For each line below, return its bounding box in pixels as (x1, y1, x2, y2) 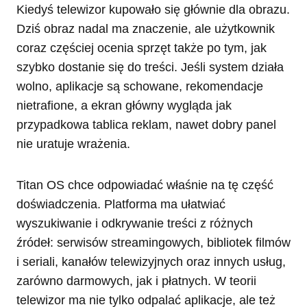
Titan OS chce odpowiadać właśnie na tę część (16, 177, 273, 192)
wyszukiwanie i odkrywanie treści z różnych (16, 216, 253, 230)
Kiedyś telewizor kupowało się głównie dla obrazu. (16, 2, 290, 16)
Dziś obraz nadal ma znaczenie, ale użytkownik (16, 21, 275, 36)
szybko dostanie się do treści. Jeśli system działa (16, 60, 284, 74)
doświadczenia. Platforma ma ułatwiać (16, 197, 225, 211)
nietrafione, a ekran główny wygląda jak (16, 98, 232, 112)
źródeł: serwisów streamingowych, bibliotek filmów (16, 235, 291, 249)
